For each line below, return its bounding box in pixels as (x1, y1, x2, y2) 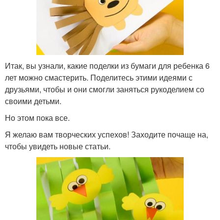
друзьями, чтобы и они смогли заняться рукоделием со (5, 83, 204, 95)
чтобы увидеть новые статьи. (5, 140, 110, 152)
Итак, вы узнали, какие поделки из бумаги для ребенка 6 (5, 59, 210, 71)
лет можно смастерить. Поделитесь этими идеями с (5, 71, 192, 83)
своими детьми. (5, 95, 61, 107)
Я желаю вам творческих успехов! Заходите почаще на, (5, 128, 208, 140)
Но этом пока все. (5, 111, 70, 123)
